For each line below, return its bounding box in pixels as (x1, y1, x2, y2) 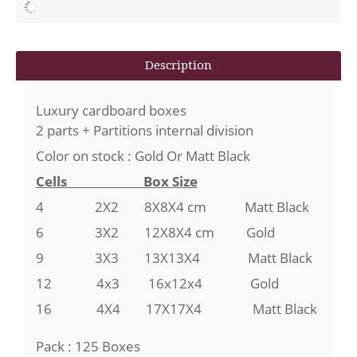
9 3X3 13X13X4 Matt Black (36, 249, 312, 268)
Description (145, 58, 212, 73)
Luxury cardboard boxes (36, 101, 190, 120)
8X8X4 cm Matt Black (131, 198, 309, 217)
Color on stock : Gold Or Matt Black (36, 147, 250, 166)
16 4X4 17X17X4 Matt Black (36, 300, 317, 319)
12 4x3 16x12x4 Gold (36, 274, 279, 293)
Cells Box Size (36, 172, 198, 191)
